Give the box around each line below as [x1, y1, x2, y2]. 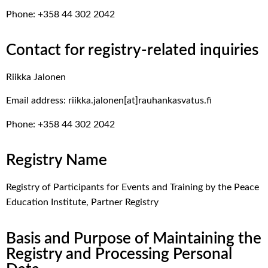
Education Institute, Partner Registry [6, 197, 159, 208]
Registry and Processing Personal [6, 246, 232, 262]
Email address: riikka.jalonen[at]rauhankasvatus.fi [6, 96, 212, 106]
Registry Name [6, 153, 107, 169]
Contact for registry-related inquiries [6, 42, 258, 59]
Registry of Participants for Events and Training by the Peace [6, 182, 259, 193]
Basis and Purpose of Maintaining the [6, 230, 261, 246]
